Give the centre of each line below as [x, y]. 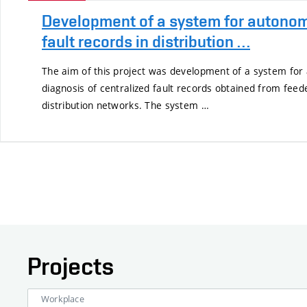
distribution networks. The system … [125, 105]
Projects [71, 266]
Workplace [63, 299]
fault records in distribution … [146, 41]
